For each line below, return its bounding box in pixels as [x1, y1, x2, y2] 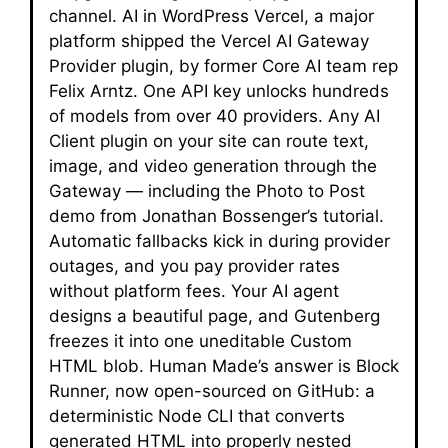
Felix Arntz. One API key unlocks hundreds [49, 81, 389, 101]
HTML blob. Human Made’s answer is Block [49, 356, 399, 376]
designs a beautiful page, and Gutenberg [49, 306, 380, 326]
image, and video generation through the [49, 156, 377, 176]
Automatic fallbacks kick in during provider [49, 231, 390, 251]
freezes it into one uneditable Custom [49, 331, 352, 351]
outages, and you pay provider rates [49, 256, 340, 276]
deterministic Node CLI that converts [49, 406, 345, 426]
